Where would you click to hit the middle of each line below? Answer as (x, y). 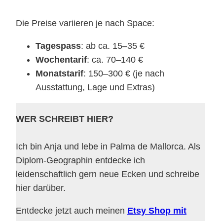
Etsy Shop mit (157, 211)
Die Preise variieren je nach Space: (85, 23)
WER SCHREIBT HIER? (65, 119)
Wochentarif (61, 60)
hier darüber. (41, 188)
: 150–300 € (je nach (124, 74)
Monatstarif (59, 74)
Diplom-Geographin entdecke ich (80, 161)
